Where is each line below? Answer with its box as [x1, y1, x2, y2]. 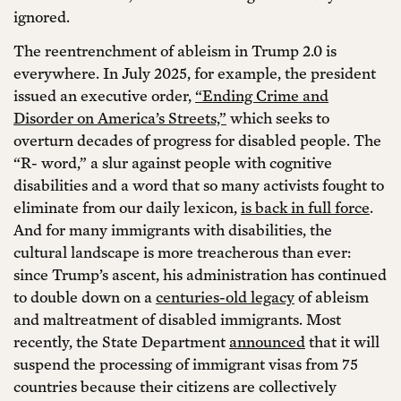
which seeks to [226, 107, 329, 127]
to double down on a [13, 286, 156, 306]
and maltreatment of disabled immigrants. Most [13, 309, 341, 328]
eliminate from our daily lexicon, [13, 197, 241, 217]
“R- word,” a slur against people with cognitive [13, 152, 332, 172]
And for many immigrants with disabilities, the [13, 219, 332, 239]
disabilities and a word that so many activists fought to [13, 175, 384, 194]
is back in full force [241, 197, 370, 217]
